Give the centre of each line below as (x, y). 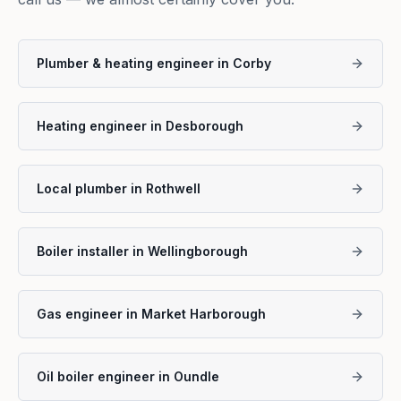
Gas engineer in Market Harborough (151, 314)
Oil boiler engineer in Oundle (128, 377)
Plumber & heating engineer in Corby (154, 64)
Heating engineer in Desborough (140, 126)
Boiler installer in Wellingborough (142, 252)
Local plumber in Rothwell (119, 189)
